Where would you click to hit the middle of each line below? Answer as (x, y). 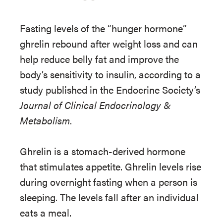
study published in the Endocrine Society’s (110, 89)
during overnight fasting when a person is (109, 182)
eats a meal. (46, 212)
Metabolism (45, 120)
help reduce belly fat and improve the (99, 59)
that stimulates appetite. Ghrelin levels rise (111, 166)
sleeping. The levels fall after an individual (109, 197)
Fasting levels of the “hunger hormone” (103, 28)
